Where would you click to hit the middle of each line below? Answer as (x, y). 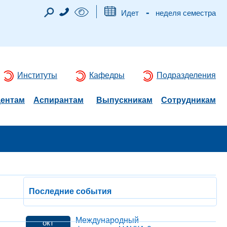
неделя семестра (185, 13)
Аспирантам (59, 100)
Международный (107, 220)
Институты (37, 75)
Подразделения (186, 75)
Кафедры (107, 75)
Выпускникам (124, 100)
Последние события (70, 191)
